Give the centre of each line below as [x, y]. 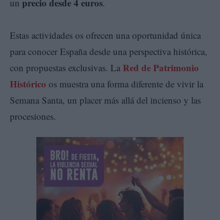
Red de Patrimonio [161, 67]
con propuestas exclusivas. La [66, 67]
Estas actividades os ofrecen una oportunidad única [105, 35]
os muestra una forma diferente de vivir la [125, 83]
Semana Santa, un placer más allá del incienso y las [105, 100]
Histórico [28, 83]
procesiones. [33, 116]
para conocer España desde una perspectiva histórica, [109, 51]
